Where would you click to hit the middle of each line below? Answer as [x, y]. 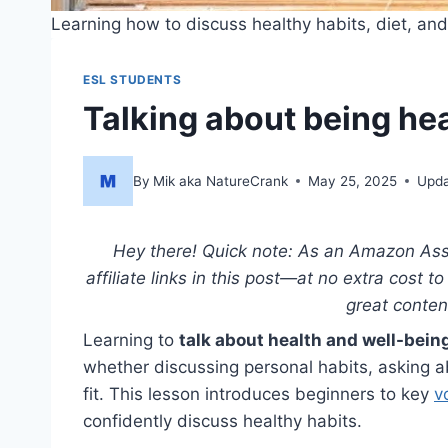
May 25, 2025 [353, 180]
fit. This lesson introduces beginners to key [258, 394]
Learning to [131, 340]
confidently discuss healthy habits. [222, 421]
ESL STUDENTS [132, 79]
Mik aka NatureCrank [221, 180]
